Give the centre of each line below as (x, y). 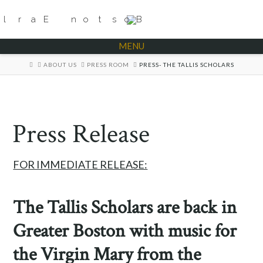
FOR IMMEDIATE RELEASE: (80, 164)
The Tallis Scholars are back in (125, 208)
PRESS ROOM (108, 64)
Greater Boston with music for (125, 231)
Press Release (81, 134)
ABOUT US (60, 64)
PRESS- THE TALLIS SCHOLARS (186, 64)
